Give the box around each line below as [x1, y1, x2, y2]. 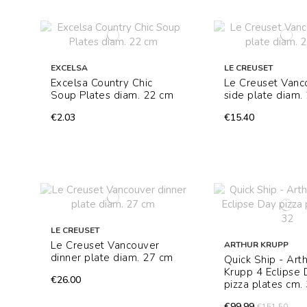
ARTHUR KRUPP [223, 239, 288, 251]
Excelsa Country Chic [50, 76, 153, 90]
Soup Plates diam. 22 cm [50, 88, 174, 103]
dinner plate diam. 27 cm [50, 251, 173, 265]
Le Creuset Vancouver [50, 238, 160, 253]
